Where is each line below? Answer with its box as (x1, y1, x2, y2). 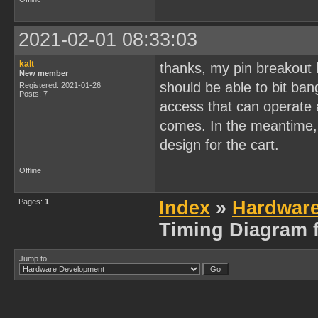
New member (19, 69, 68, 77)
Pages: (18, 197, 45, 206)
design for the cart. (160, 137, 279, 153)
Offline (19, 166, 41, 175)
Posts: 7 (19, 89, 48, 98)
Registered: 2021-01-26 (19, 81, 101, 89)
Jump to (19, 254, 47, 263)
